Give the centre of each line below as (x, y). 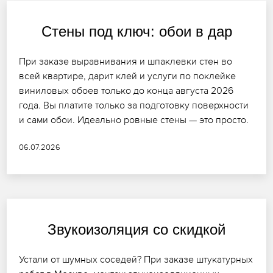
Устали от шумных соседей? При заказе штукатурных (136, 259)
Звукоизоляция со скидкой (136, 230)
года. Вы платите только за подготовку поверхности (134, 105)
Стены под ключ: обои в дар (136, 32)
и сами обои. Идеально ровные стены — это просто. (134, 120)
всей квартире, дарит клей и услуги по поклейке (128, 76)
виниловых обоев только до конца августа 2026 (126, 90)
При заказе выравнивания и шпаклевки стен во (126, 61)
